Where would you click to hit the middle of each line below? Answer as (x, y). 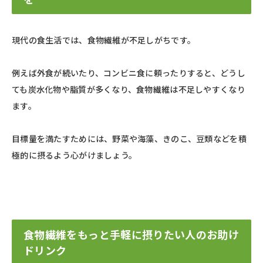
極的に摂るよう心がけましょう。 (75, 155)
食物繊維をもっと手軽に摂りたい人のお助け (131, 234)
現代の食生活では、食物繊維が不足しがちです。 (104, 40)
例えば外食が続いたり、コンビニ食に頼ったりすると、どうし (129, 73)
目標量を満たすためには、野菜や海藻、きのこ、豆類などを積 (129, 138)
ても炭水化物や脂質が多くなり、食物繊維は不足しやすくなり (129, 89)
